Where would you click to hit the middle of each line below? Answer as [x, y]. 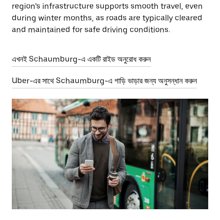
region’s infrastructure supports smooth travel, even [107, 6]
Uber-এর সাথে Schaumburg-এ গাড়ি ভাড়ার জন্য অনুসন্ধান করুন [104, 81]
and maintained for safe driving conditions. [91, 30]
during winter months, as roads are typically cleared [107, 18]
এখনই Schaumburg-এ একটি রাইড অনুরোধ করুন [81, 59]
